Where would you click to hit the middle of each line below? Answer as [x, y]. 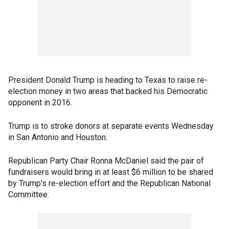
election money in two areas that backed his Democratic [108, 91]
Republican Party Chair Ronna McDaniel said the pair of [106, 161]
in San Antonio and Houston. [58, 138]
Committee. [29, 195]
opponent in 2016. [40, 103]
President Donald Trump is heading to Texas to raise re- [108, 80]
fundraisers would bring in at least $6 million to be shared [111, 172]
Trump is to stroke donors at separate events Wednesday [111, 126]
